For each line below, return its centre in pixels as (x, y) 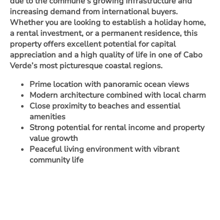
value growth (54, 138)
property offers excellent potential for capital (93, 44)
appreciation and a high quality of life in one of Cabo (106, 55)
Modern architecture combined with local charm (118, 95)
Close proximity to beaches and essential (105, 106)
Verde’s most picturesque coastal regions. (86, 66)
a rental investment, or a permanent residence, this (104, 33)
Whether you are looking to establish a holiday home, (108, 22)
